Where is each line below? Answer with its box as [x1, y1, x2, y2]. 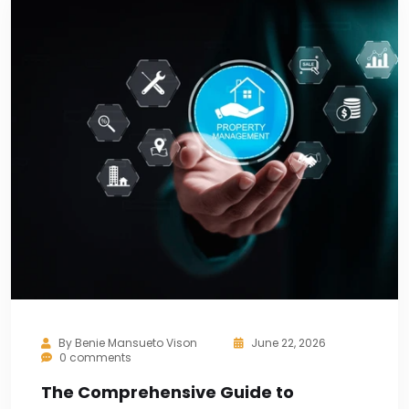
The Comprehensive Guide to [41, 381, 294, 404]
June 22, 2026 [251, 335, 326, 351]
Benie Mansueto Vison [75, 335, 197, 351]
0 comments [57, 350, 131, 365]
